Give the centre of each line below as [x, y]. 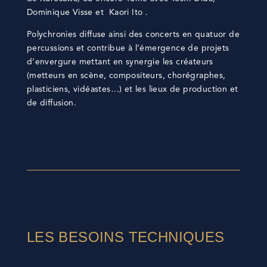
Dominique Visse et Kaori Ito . [87, 13]
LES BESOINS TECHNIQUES [125, 237]
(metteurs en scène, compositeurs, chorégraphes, [126, 76]
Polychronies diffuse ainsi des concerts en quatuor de [133, 35]
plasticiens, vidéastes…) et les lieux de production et [132, 90]
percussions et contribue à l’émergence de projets [128, 49]
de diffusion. [51, 103]
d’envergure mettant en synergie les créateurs [120, 62]
